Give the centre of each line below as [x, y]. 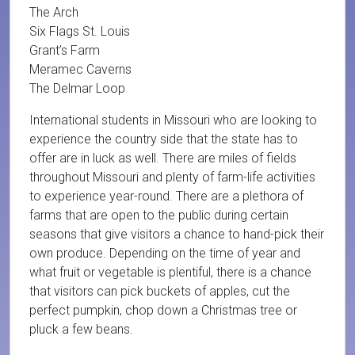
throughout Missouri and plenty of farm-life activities [172, 177]
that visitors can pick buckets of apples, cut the [160, 291]
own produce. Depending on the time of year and [165, 253]
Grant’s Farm [65, 50]
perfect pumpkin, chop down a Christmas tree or [163, 310]
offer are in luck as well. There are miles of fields [163, 158]
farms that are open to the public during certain [159, 215]
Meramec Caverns [80, 69]
